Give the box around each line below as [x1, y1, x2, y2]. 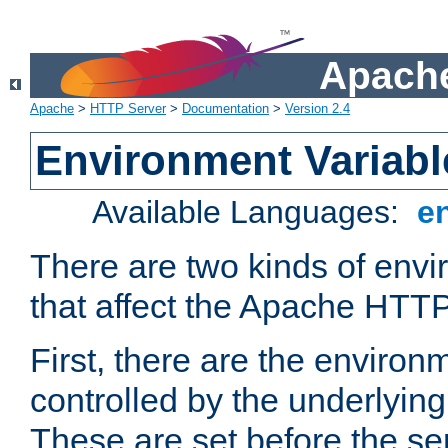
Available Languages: [92, 194, 409, 231]
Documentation [182, 101, 269, 117]
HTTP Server [90, 101, 166, 117]
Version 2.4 [285, 101, 350, 117]
